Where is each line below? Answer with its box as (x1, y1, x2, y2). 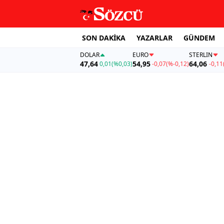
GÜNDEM (183, 32, 215, 42)
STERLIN (189, 50, 213, 59)
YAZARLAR (136, 32, 172, 42)
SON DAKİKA (82, 32, 125, 42)
